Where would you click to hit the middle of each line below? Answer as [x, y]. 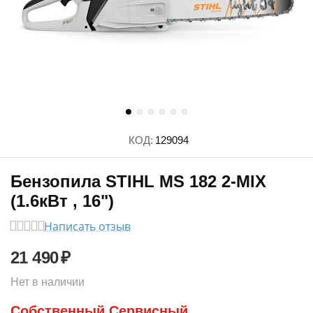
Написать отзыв [87, 226]
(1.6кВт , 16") [62, 201]
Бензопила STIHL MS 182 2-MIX [138, 181]
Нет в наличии [48, 282]
